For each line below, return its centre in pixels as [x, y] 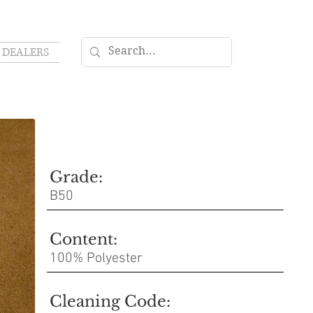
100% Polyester [96, 259]
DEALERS [26, 52]
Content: [83, 239]
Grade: [76, 177]
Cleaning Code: [110, 301]
